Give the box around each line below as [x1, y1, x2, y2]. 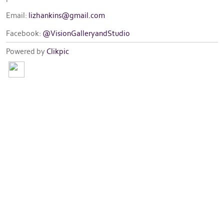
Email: [6, 10, 28, 20]
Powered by [6, 46, 46, 56]
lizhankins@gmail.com [28, 10, 105, 20]
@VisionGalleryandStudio [42, 28, 130, 38]
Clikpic [46, 46, 69, 56]
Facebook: [6, 28, 42, 38]
